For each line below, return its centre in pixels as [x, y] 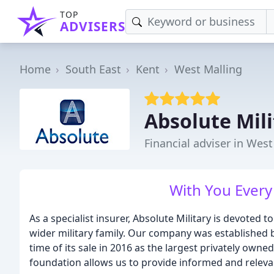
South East [93, 69]
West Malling [208, 69]
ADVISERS [93, 26]
